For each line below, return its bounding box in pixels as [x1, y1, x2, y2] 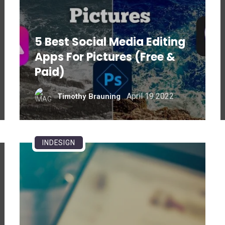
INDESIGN [42, 139, 75, 147]
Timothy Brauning [57, 91, 121, 101]
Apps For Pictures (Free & [34, 49, 175, 65]
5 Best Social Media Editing [34, 34, 185, 50]
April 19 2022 [126, 91, 174, 101]
